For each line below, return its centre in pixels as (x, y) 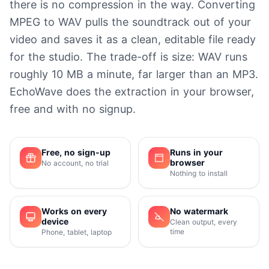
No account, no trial (75, 163)
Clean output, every (204, 222)
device (55, 222)
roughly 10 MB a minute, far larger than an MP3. (134, 74)
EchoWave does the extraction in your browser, (132, 92)
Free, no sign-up (76, 153)
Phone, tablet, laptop (77, 232)
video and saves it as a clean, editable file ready (133, 40)
